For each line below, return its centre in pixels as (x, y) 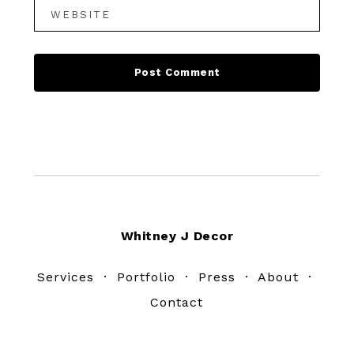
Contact (177, 302)
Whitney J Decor (177, 235)
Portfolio (146, 277)
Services (65, 277)
